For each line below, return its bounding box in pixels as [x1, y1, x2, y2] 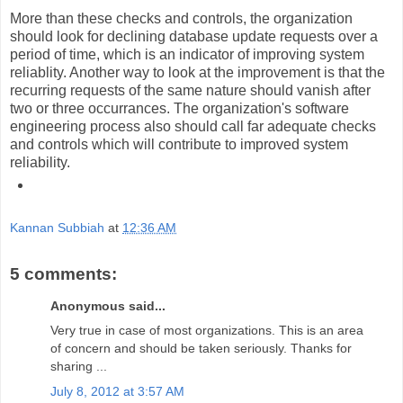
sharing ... [50, 359, 107, 374]
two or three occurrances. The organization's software [10, 100, 349, 116]
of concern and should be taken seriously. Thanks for [50, 341, 352, 356]
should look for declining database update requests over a [10, 28, 378, 44]
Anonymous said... [50, 299, 166, 314]
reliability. [10, 154, 70, 170]
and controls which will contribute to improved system [10, 136, 348, 152]
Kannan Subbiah [10, 220, 104, 236]
